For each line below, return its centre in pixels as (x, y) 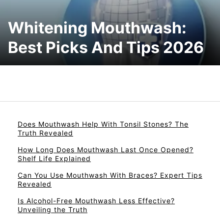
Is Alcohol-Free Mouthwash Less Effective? (96, 200)
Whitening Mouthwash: (97, 27)
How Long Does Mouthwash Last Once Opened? (106, 149)
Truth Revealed (45, 133)
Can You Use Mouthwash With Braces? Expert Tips (110, 175)
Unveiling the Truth (53, 209)
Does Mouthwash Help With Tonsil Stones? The (103, 124)
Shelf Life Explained (54, 158)
